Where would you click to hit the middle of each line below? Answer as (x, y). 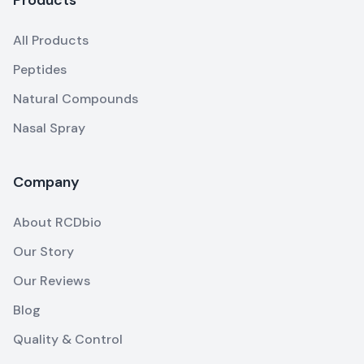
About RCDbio (57, 222)
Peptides (40, 69)
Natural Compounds (76, 98)
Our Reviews (52, 280)
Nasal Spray (49, 128)
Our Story (43, 251)
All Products (51, 40)
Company (46, 182)
